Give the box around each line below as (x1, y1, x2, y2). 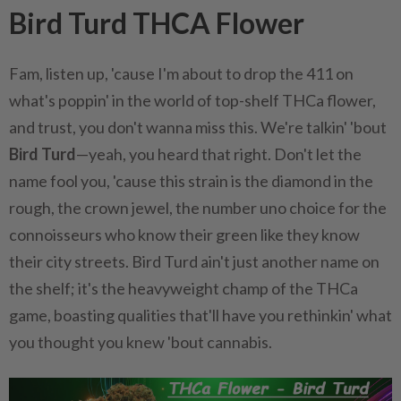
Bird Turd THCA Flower (9, 5, 304, 40)
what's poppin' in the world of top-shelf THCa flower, (9, 90, 376, 110)
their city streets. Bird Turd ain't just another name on (9, 252, 380, 271)
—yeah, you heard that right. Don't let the (76, 144, 362, 164)
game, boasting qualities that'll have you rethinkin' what (9, 305, 392, 325)
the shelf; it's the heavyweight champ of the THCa (9, 278, 358, 298)
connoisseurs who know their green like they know (9, 225, 360, 244)
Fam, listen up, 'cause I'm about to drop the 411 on (9, 64, 354, 83)
